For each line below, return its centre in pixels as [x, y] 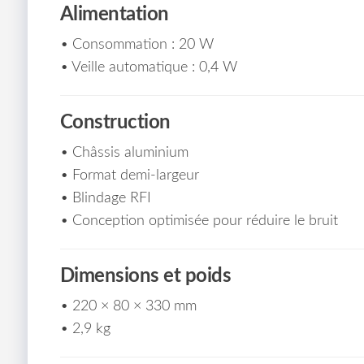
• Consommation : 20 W [136, 45]
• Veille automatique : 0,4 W [148, 68]
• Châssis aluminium [124, 153]
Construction [115, 123]
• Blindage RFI [105, 199]
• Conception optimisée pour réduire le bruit [199, 221]
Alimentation [114, 15]
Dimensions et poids [145, 277]
